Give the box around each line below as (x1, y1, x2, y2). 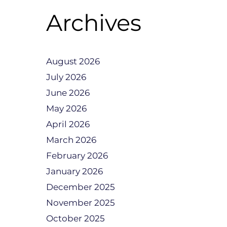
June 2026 (46, 88, 90, 98)
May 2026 (46, 103, 87, 113)
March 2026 (46, 135, 96, 145)
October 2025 (46, 213, 105, 223)
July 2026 (46, 72, 86, 82)
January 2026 (46, 166, 103, 176)
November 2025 (46, 198, 115, 208)
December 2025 (46, 182, 115, 192)
